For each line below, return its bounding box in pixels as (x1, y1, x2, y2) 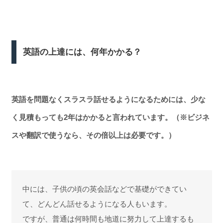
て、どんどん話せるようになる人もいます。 (22, 199, 172, 208)
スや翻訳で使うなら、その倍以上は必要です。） (11, 130, 176, 139)
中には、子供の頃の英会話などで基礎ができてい (22, 184, 187, 193)
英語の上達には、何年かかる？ (23, 47, 142, 57)
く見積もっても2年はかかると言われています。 (11, 112, 172, 121)
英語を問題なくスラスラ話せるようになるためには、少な (11, 95, 206, 104)
